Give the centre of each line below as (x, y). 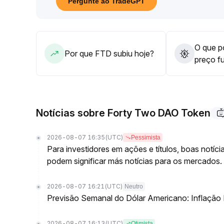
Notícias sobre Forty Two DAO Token (123, 113)
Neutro (134, 186)
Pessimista (146, 137)
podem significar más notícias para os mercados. (134, 161)
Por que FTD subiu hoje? (109, 53)
